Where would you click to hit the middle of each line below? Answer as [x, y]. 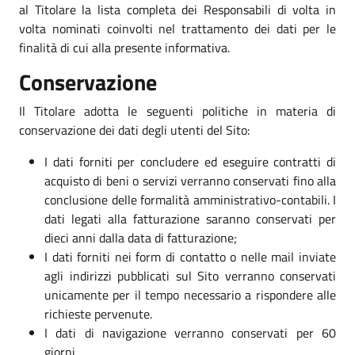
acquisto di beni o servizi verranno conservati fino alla [190, 180]
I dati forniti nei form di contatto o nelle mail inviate [190, 256]
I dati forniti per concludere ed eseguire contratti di [190, 161]
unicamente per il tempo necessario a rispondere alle [190, 294]
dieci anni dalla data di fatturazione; [141, 237]
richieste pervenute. [98, 313]
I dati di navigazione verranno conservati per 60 [190, 332]
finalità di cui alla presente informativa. [124, 47]
